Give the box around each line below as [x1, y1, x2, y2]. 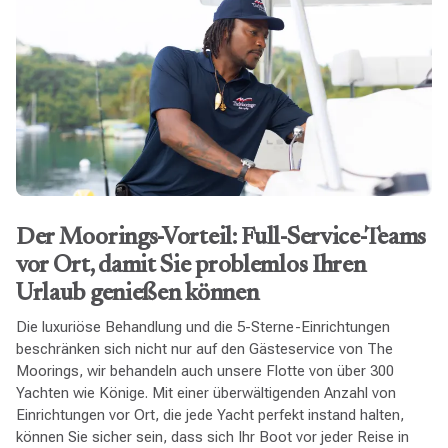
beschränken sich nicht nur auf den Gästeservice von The [15, 339, 393, 358]
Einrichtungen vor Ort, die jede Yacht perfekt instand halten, [15, 405, 404, 424]
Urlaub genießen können [15, 282, 259, 307]
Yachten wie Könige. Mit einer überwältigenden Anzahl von [15, 383, 396, 402]
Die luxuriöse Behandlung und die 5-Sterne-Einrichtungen [15, 317, 390, 336]
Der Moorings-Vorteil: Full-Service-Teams [15, 226, 426, 251]
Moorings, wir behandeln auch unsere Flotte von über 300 [15, 361, 394, 380]
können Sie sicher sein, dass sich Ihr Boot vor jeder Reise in [15, 427, 409, 446]
